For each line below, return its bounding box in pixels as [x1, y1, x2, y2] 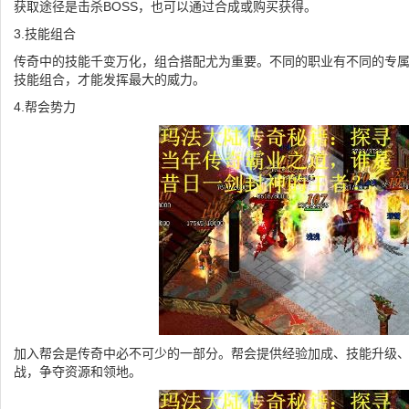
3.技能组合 [14, 26, 76, 41]
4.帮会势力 [14, 100, 76, 114]
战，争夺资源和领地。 [14, 364, 142, 379]
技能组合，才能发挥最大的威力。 [14, 72, 205, 87]
